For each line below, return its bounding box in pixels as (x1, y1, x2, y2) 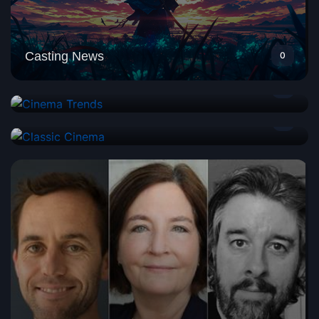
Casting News (25, 48, 104, 63)
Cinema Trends (25, 81, 112, 96)
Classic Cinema (25, 113, 114, 128)
